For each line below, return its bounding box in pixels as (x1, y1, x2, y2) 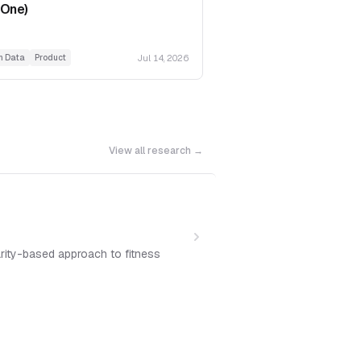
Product (35, 52, 66, 64)
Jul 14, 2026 (137, 52, 189, 64)
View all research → (109, 144, 203, 158)
